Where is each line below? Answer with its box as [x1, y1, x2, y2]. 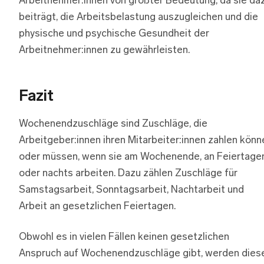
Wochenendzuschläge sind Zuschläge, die [19, 119, 207, 130]
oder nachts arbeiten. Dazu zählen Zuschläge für [19, 169, 237, 179]
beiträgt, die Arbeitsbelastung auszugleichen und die [19, 12, 258, 23]
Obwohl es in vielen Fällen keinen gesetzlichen [19, 232, 229, 243]
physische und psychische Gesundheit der [19, 29, 209, 39]
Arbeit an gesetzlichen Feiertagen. [19, 202, 176, 212]
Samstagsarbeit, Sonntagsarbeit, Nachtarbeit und [19, 185, 244, 196]
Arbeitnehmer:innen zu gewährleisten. [19, 45, 190, 56]
